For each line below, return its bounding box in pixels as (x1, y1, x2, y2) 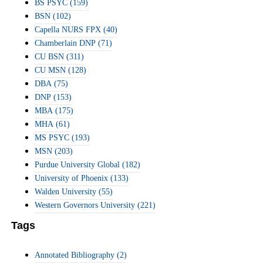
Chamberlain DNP (35, 39, 96, 48)
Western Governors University (35, 201, 135, 210)
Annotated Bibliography (35, 251, 114, 259)
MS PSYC (35, 133, 69, 142)
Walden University (35, 187, 96, 196)
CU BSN (35, 52, 64, 61)
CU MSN (35, 66, 66, 75)
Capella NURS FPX (35, 25, 101, 34)
